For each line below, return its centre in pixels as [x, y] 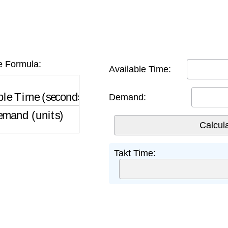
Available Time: [140, 69]
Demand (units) [113, 89]
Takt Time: [135, 153]
